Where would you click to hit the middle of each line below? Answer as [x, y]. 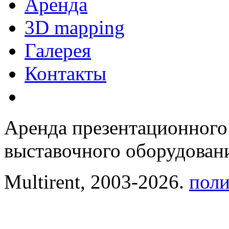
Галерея [58, 51]
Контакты [65, 74]
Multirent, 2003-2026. [97, 182]
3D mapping [75, 28]
